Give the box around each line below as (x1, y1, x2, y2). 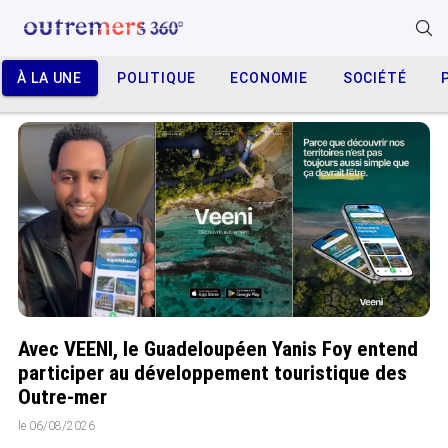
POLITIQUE (116, 70, 196, 86)
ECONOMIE (230, 70, 308, 86)
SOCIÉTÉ (342, 70, 407, 86)
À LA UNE (17, 70, 83, 86)
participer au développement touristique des (18, 360, 407, 385)
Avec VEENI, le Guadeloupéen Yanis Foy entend (18, 336, 418, 361)
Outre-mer (18, 384, 107, 409)
